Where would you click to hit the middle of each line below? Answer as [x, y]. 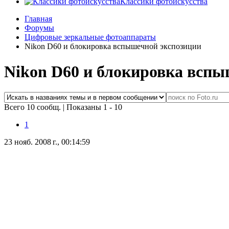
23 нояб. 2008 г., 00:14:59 [47, 142]
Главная [38, 19]
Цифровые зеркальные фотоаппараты [90, 37]
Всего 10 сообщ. [33, 107]
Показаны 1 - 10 [94, 107]
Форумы [39, 28]
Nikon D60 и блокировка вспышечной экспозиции [113, 47]
